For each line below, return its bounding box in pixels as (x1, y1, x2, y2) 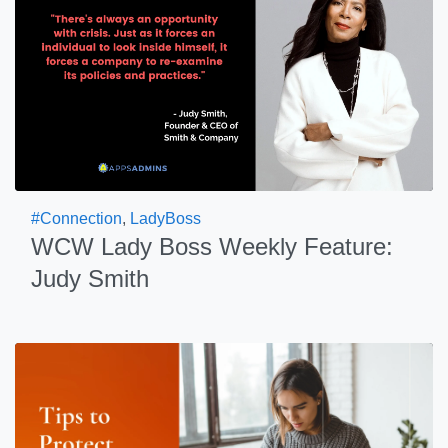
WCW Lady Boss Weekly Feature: (31, 233, 393, 260)
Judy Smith (31, 265, 149, 292)
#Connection (31, 210, 122, 227)
